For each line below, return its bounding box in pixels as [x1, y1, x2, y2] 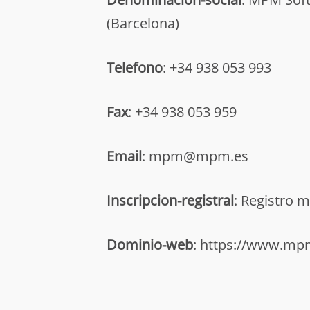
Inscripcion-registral [107, 190, 234, 210]
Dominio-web [107, 235, 193, 254]
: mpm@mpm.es [142, 146, 248, 165]
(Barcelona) [107, 13, 179, 33]
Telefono [107, 57, 163, 77]
